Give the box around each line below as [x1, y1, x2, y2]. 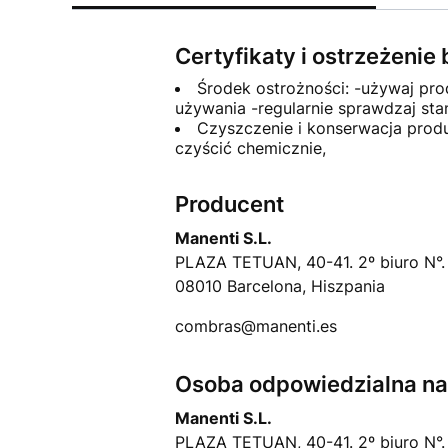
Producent [174, 191, 284, 218]
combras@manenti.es [174, 316, 337, 337]
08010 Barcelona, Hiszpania [174, 276, 385, 297]
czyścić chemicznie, [174, 138, 326, 159]
